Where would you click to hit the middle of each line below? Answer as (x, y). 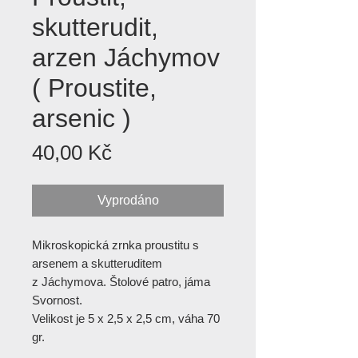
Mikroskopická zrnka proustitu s (115, 245)
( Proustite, (94, 88)
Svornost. (57, 300)
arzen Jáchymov (126, 58)
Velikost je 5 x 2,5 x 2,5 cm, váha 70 (126, 318)
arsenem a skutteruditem (97, 263)
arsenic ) (82, 118)
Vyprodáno (128, 200)
